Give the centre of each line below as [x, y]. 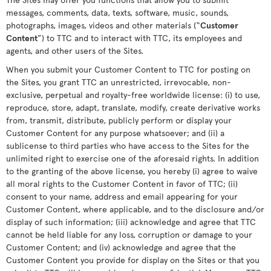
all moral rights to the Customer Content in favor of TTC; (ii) [122, 184]
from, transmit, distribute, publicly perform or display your [119, 120]
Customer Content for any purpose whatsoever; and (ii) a [115, 133]
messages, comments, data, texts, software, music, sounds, [117, 12]
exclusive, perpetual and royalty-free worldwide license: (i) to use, [133, 95]
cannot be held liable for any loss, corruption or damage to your [129, 234]
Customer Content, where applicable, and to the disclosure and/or [135, 209]
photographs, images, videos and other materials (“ [103, 25]
